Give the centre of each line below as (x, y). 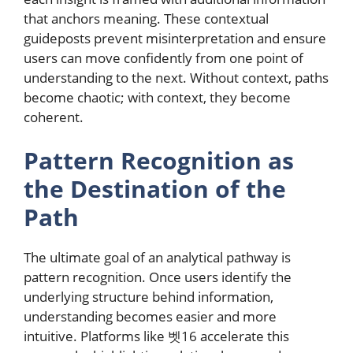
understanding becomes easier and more (150, 317)
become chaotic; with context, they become (157, 97)
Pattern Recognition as (159, 161)
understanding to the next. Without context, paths (176, 77)
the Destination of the (155, 189)
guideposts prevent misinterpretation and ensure (175, 38)
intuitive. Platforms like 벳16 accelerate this (156, 336)
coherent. (54, 117)
